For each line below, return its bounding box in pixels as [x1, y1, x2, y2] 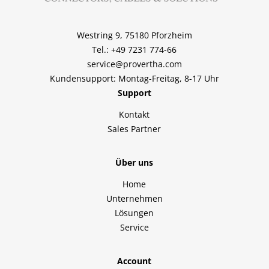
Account [117, 255, 152, 267]
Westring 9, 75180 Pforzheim [76, 29, 192, 41]
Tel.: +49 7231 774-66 [92, 44, 177, 56]
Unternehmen [106, 192, 163, 204]
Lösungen [115, 207, 154, 219]
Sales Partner [107, 122, 162, 134]
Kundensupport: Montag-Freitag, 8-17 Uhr [49, 73, 219, 85]
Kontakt [119, 108, 150, 120]
